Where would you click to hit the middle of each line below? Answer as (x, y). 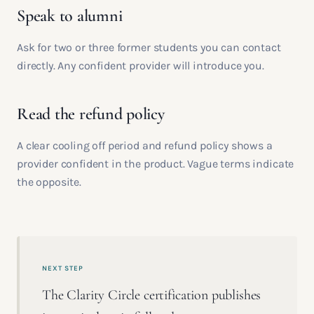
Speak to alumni (70, 16)
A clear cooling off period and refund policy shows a (145, 145)
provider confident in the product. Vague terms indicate (156, 164)
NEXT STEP (63, 268)
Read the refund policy (91, 114)
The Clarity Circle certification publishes (152, 295)
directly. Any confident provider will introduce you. (141, 66)
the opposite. (49, 182)
